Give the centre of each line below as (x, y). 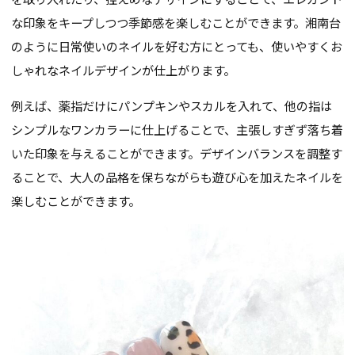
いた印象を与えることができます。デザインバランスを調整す (177, 153)
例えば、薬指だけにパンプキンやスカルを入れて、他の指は (172, 105)
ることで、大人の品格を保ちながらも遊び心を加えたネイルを (177, 176)
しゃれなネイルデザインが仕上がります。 (124, 69)
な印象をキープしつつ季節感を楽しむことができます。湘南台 (176, 22)
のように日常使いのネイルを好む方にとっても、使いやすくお (177, 46)
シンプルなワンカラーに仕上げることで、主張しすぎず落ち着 (177, 129)
